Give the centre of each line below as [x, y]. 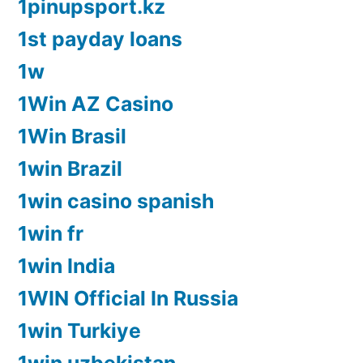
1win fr [51, 234]
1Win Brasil [72, 137]
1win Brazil [70, 169]
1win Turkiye [79, 331]
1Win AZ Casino [96, 104]
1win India [66, 266]
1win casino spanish [116, 201]
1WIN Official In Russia [128, 299]
